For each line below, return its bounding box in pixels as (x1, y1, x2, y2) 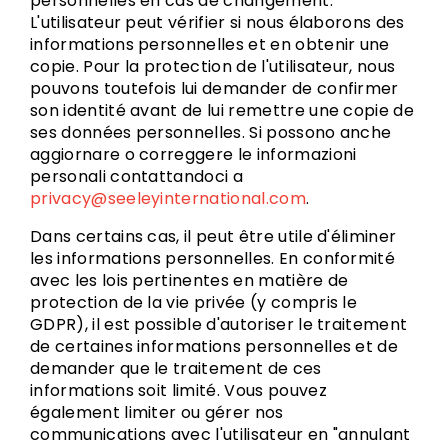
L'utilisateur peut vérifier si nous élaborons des (30, 11, 405, 34)
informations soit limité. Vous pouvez (30, 379, 327, 402)
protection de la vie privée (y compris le (30, 291, 358, 314)
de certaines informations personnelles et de (30, 335, 399, 358)
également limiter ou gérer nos (30, 401, 284, 424)
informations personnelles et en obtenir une (30, 33, 390, 56)
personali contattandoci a (30, 165, 244, 188)
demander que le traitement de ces (30, 357, 322, 380)
